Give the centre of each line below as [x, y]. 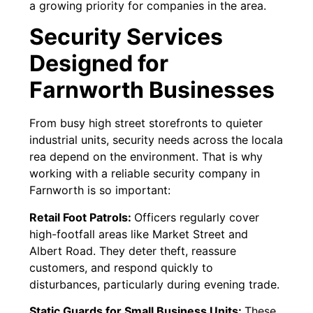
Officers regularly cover [197, 217]
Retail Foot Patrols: [82, 217]
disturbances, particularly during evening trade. [155, 284]
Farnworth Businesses [152, 90]
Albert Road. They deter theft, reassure [133, 250]
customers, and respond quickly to [122, 267]
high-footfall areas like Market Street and [139, 234]
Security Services [126, 37]
